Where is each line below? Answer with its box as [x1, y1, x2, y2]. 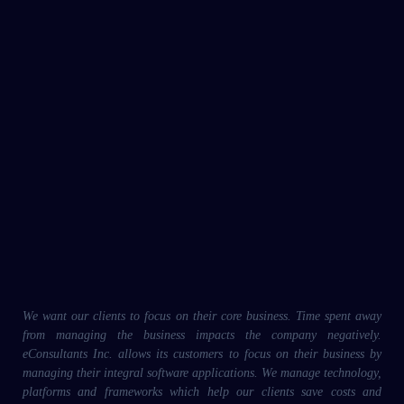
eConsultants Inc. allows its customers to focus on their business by [23, 346, 381, 361]
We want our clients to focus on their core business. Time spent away [23, 308, 381, 323]
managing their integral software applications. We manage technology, [23, 365, 381, 380]
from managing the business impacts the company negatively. [23, 327, 381, 342]
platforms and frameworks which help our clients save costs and [23, 384, 381, 399]
